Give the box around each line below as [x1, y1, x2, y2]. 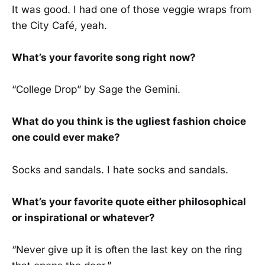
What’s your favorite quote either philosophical [12, 195, 246, 208]
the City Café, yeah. [12, 19, 107, 31]
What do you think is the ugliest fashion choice [12, 115, 246, 128]
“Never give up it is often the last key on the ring [12, 243, 242, 256]
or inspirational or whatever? [12, 211, 155, 224]
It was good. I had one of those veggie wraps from [12, 3, 251, 15]
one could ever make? [12, 131, 120, 144]
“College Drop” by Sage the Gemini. [12, 83, 180, 96]
